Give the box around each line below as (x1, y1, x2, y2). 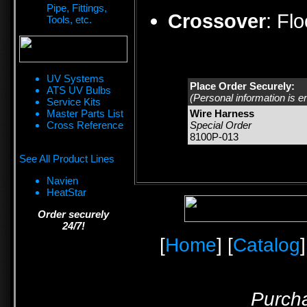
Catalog (233, 234, 300, 256)
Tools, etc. (47, 14, 92, 25)
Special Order (190, 119, 251, 132)
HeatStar (47, 186, 86, 198)
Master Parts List (47, 108, 123, 119)
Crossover (168, 10, 266, 33)
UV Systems (47, 73, 104, 84)
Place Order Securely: (190, 80, 295, 93)
